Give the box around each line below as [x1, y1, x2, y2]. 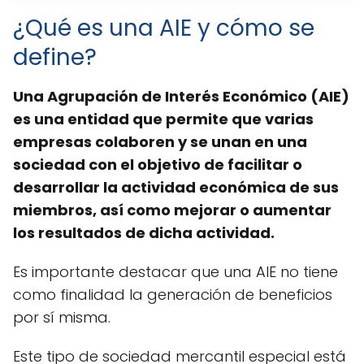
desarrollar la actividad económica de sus [13, 177, 339, 198]
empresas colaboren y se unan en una [13, 132, 307, 153]
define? [13, 41, 97, 74]
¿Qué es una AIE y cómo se [13, 12, 314, 45]
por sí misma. [13, 307, 110, 328]
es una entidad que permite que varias [13, 109, 314, 130]
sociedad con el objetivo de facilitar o [13, 154, 302, 175]
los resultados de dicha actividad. [13, 223, 275, 244]
